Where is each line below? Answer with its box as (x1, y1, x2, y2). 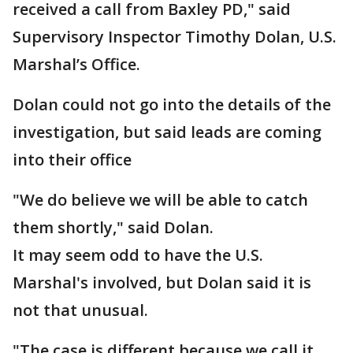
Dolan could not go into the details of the (13, 94, 331, 115)
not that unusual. (13, 299, 148, 321)
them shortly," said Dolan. (13, 217, 214, 238)
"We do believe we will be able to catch (13, 189, 308, 210)
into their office (13, 149, 132, 170)
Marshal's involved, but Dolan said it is (13, 272, 311, 293)
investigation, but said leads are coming (13, 121, 321, 143)
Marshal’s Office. (13, 54, 140, 75)
